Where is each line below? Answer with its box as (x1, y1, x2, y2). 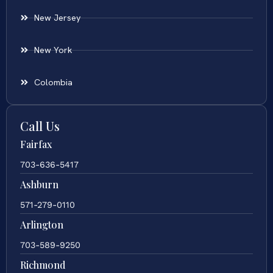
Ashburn (20, 178, 58, 191)
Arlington (20, 218, 63, 232)
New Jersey (34, 12, 81, 24)
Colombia (34, 77, 73, 88)
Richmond (20, 258, 65, 272)
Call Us (20, 118, 60, 135)
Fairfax (20, 138, 52, 151)
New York (34, 44, 73, 56)
